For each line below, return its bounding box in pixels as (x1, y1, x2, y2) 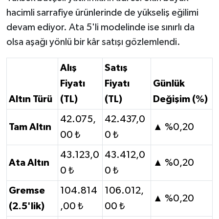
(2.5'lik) (9, 201, 44, 212)
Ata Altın (9, 158, 49, 168)
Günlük (153, 79, 185, 89)
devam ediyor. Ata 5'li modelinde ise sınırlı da (6, 22, 195, 33)
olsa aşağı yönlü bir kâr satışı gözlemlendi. (6, 37, 180, 47)
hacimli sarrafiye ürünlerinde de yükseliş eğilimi (6, 8, 198, 18)
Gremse (9, 186, 45, 196)
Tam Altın (9, 122, 51, 132)
